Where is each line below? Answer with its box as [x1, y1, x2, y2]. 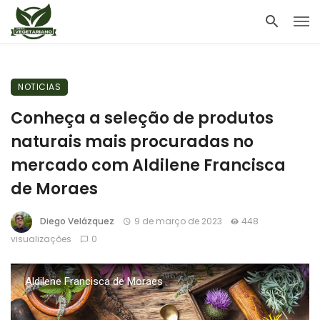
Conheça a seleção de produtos [11, 107, 274, 129]
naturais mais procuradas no [11, 131, 254, 153]
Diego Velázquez [40, 215, 114, 228]
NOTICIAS [18, 81, 61, 93]
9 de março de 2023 [134, 215, 222, 228]
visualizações [11, 233, 71, 245]
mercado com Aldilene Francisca [11, 154, 286, 176]
